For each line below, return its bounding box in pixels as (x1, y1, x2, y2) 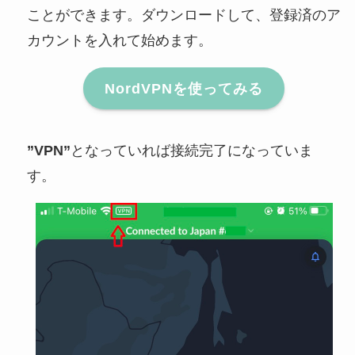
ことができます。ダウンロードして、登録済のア (26, 7, 341, 24)
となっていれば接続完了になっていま (70, 143, 313, 159)
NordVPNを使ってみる (105, 80, 263, 97)
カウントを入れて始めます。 (26, 32, 212, 49)
